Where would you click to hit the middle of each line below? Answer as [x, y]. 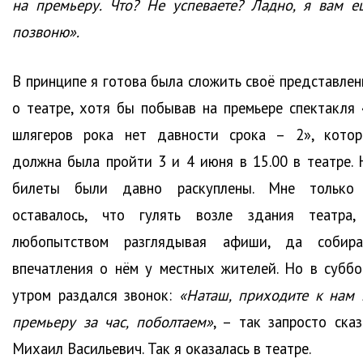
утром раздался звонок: [96, 295]
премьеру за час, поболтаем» [113, 322]
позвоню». [46, 32]
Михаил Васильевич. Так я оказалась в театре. [162, 349]
